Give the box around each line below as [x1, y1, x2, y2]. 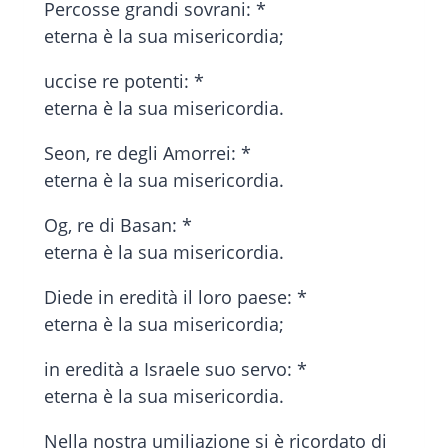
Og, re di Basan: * [44, 213, 192, 238]
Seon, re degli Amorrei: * [44, 141, 251, 166]
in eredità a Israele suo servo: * [44, 357, 307, 382]
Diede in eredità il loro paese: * [44, 285, 307, 310]
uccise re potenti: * [44, 69, 204, 94]
